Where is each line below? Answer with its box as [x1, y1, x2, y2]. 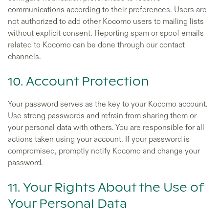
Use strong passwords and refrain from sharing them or [8, 111, 197, 121]
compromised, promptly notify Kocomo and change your [8, 146, 200, 156]
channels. [8, 52, 41, 62]
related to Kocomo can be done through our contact [8, 40, 185, 50]
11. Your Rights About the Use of [8, 182, 203, 194]
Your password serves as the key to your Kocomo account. [8, 99, 208, 109]
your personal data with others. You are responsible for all [8, 123, 204, 132]
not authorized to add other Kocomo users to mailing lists [8, 17, 204, 26]
